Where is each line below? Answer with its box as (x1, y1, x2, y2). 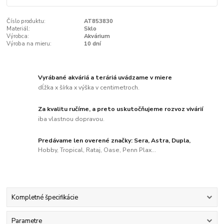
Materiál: (6, 24, 30, 32)
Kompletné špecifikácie (11, 192, 78, 202)
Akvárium (83, 32, 110, 40)
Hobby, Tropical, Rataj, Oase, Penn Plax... (38, 146, 156, 154)
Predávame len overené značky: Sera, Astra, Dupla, (38, 136, 191, 144)
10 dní (83, 39, 101, 47)
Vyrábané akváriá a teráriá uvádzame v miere (38, 73, 172, 82)
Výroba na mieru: (6, 39, 52, 47)
